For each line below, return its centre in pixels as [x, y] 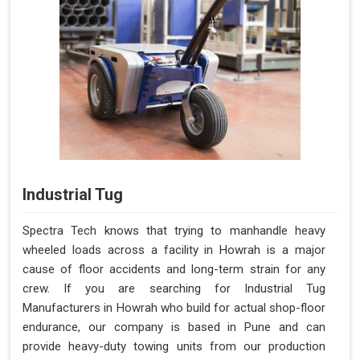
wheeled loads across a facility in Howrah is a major [174, 250]
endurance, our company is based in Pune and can [174, 327]
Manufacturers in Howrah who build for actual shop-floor [174, 308]
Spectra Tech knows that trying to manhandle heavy [174, 231]
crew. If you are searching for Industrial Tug [174, 288]
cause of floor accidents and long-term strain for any [174, 269]
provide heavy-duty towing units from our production [174, 346]
